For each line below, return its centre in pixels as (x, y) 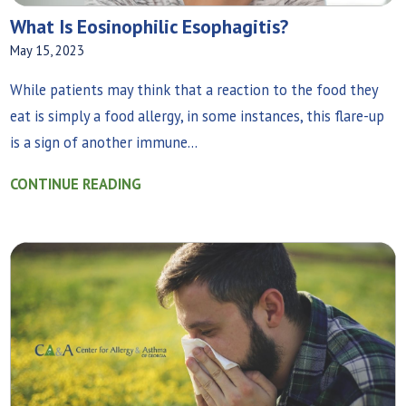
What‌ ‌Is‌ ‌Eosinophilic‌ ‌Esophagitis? (150, 27)
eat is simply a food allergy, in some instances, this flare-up (198, 116)
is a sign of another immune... (104, 143)
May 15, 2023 (48, 51)
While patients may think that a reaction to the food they (194, 90)
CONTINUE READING (76, 184)
